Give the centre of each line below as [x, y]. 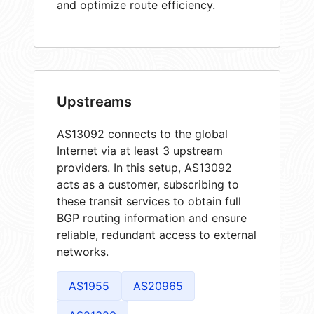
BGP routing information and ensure [152, 218]
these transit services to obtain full [149, 201]
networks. [83, 251]
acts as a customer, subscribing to [148, 184]
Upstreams [94, 101]
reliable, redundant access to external [157, 234]
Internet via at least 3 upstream [140, 150]
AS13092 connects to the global [142, 134]
